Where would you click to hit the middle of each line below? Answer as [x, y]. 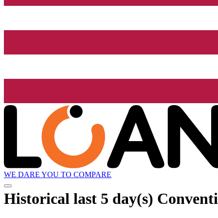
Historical [39, 198]
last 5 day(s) [113, 198]
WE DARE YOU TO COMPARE [58, 175]
